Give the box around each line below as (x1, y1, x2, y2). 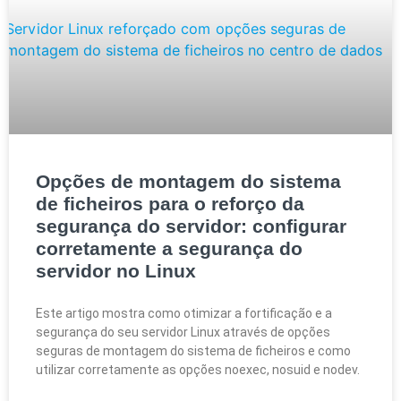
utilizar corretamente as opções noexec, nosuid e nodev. (36, 363, 360, 378)
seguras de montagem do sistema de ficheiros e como (36, 344, 351, 359)
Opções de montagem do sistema (36, 171, 341, 192)
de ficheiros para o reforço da (36, 193, 304, 215)
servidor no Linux (36, 260, 196, 282)
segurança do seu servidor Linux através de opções (36, 325, 330, 340)
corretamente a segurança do (36, 238, 303, 260)
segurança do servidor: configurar (36, 216, 346, 237)
